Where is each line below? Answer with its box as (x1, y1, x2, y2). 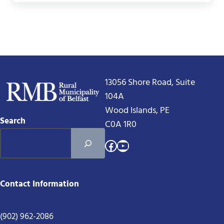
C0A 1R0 (104, 117, 136, 132)
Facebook (104, 135, 154, 155)
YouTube (116, 135, 162, 155)
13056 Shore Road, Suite (104, 75, 195, 90)
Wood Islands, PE (104, 103, 169, 118)
